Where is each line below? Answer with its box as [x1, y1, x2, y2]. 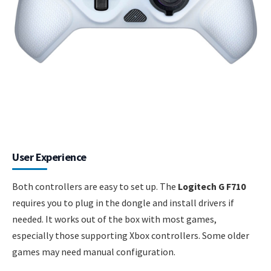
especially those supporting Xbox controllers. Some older [12, 229, 249, 241]
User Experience [12, 149, 87, 164]
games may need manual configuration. [12, 245, 175, 258]
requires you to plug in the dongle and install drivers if [12, 196, 234, 209]
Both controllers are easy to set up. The [12, 180, 178, 192]
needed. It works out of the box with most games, [12, 212, 217, 225]
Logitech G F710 [178, 180, 246, 192]
